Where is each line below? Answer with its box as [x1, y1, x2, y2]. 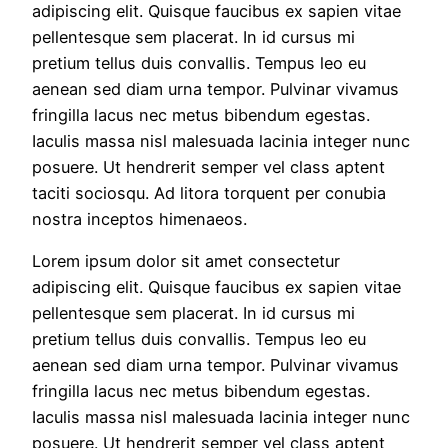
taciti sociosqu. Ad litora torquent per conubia [32, 183, 386, 204]
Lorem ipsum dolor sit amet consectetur [32, 251, 340, 272]
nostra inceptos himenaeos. [32, 209, 247, 230]
